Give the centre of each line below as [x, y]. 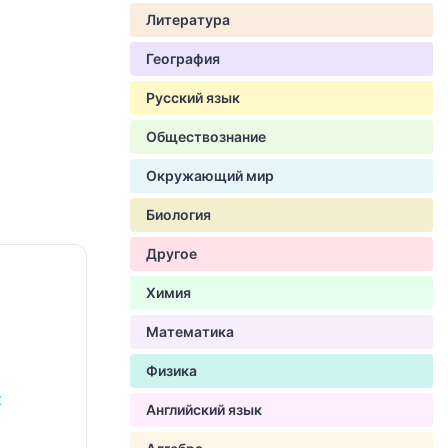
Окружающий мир [210, 175]
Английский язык [204, 409]
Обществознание [206, 136]
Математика [190, 331]
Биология [178, 214]
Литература [188, 19]
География [183, 58]
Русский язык [193, 97]
